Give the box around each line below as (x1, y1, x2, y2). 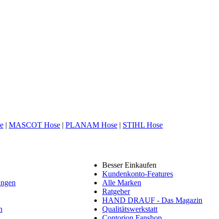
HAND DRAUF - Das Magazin (102, 196, 202, 205)
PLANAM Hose (66, 121, 117, 130)
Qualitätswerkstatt (102, 205, 157, 214)
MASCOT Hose (9, 121, 60, 130)
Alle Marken (102, 178, 141, 187)
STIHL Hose (123, 121, 163, 130)
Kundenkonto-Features (102, 170, 173, 178)
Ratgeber (102, 187, 130, 196)
